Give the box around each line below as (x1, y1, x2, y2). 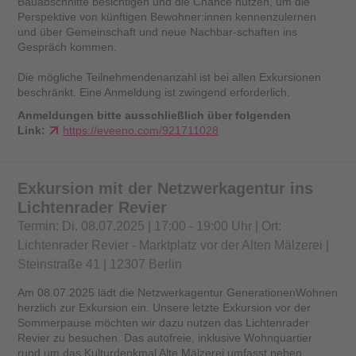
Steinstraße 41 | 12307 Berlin (17, 257, 183, 271)
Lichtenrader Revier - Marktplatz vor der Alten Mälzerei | (17, 238, 330, 252)
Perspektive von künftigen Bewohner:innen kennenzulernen (17, 10, 317, 23)
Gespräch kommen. (17, 40, 118, 53)
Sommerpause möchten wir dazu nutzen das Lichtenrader (17, 316, 310, 330)
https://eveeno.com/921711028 (63, 123, 219, 137)
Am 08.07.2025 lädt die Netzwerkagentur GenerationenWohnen (17, 286, 339, 300)
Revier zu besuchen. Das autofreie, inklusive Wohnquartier (17, 331, 313, 345)
